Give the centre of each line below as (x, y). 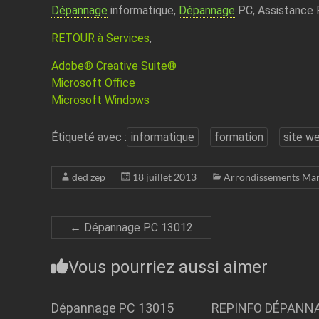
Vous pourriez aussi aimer (168, 267)
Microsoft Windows (100, 100)
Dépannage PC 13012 (137, 228)
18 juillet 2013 (164, 177)
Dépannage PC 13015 (113, 308)
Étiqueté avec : (89, 137)
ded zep (88, 177)
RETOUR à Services (100, 38)
